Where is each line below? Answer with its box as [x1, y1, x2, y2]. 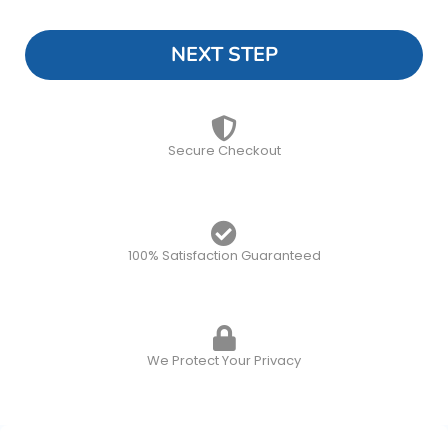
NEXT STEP [170, 41, 278, 69]
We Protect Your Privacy [147, 351, 301, 371]
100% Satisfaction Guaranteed [127, 246, 321, 266]
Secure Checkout [167, 141, 281, 161]
